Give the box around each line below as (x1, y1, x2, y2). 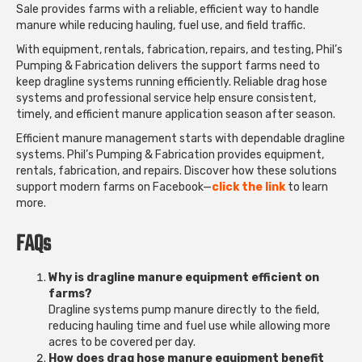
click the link (212, 179, 285, 194)
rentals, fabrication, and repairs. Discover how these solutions (16, 163, 337, 178)
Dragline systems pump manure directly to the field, (48, 302, 319, 317)
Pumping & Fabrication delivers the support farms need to (16, 58, 320, 73)
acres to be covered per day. (48, 335, 196, 349)
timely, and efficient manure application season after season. (16, 107, 335, 121)
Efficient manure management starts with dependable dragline (16, 131, 345, 145)
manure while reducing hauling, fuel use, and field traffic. (16, 18, 305, 32)
